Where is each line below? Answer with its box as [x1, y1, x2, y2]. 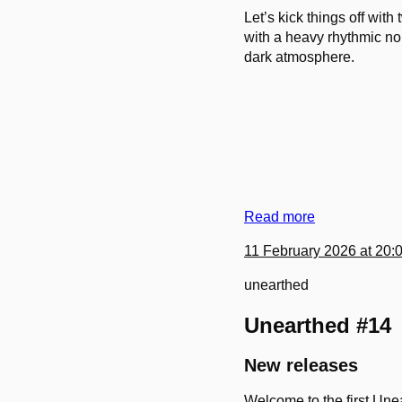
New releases [244, 355, 358, 376]
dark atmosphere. [244, 48, 354, 65]
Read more [244, 208, 315, 224]
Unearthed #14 [244, 312, 391, 337]
